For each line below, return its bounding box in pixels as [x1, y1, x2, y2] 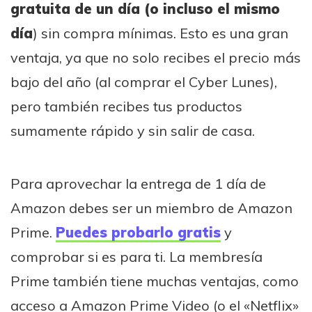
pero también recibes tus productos [10, 97, 242, 115]
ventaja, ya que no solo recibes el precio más [10, 48, 301, 66]
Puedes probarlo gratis [56, 223, 221, 241]
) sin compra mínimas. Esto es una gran [33, 24, 288, 42]
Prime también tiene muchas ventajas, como [10, 272, 299, 290]
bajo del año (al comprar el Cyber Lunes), [10, 72, 277, 91]
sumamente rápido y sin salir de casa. [10, 121, 255, 139]
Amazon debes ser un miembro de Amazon [10, 198, 292, 217]
